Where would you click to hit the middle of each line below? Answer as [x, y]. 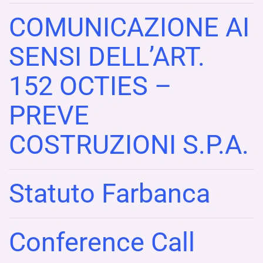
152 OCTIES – [90, 86]
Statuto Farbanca [109, 193]
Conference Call [102, 242]
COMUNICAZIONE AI [129, 27]
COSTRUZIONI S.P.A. [129, 144]
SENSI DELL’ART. [107, 56]
